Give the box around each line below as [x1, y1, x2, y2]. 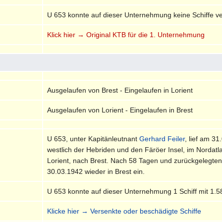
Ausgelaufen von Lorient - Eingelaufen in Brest [47, 106, 193, 114]
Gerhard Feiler [139, 134, 185, 143]
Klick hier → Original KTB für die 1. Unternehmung [47, 30, 205, 39]
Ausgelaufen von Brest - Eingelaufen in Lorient [47, 86, 193, 94]
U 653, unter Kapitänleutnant [47, 134, 140, 143]
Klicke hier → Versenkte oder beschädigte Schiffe [47, 207, 202, 215]
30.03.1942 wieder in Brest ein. [47, 167, 145, 175]
